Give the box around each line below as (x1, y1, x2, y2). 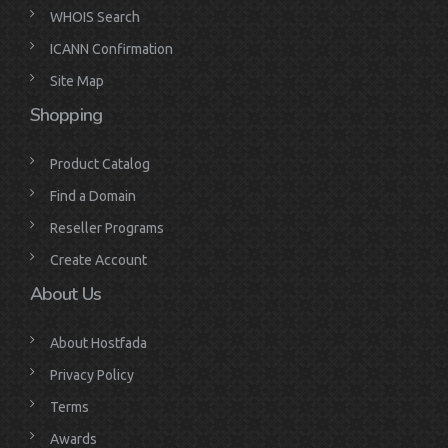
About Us (30, 282, 101, 307)
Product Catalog (50, 156, 150, 173)
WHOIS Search (50, 9, 140, 26)
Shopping (30, 103, 102, 128)
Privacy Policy (50, 367, 134, 384)
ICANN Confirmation (50, 41, 173, 58)
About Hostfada (50, 335, 147, 352)
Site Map (50, 73, 104, 90)
